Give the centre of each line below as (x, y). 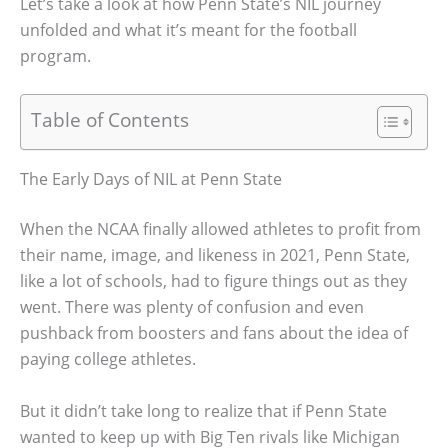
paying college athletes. (108, 359)
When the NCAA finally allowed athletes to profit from (220, 229)
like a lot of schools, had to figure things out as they (213, 281)
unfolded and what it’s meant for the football (188, 29)
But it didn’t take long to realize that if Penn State (203, 410)
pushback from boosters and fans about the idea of (214, 333)
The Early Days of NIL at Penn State (151, 179)
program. (55, 55)
